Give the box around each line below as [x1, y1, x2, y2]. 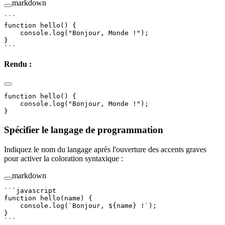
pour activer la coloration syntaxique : [4, 154, 123, 163]
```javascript [4, 186, 56, 194]
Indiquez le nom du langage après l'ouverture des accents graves [4, 145, 206, 154]
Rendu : [4, 60, 32, 69]
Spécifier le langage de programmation [4, 125, 166, 136]
